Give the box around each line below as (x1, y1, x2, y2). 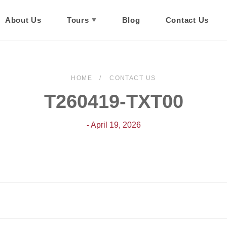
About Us (5, 16, 42, 24)
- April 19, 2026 (86, 121, 141, 129)
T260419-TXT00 (44, 91, 183, 112)
